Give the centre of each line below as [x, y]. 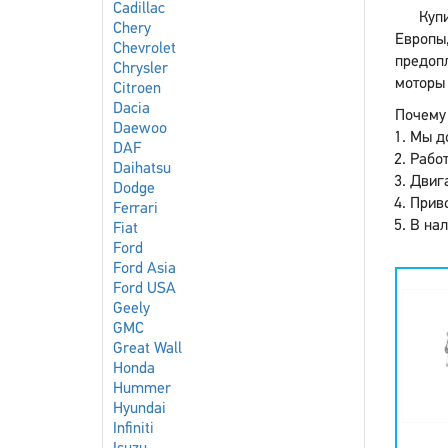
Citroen [137, 89]
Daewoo [140, 129]
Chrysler [140, 69]
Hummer [142, 389]
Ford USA [144, 289]
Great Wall [147, 349]
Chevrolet [144, 49]
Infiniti [133, 429]
